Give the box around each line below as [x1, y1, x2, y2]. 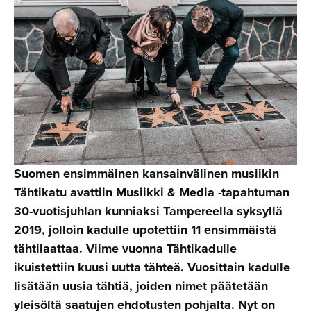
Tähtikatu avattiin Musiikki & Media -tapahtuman [14, 183, 289, 201]
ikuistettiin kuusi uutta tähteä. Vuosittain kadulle [14, 258, 290, 276]
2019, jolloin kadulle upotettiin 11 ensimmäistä [14, 220, 276, 239]
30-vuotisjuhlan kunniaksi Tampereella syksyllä [14, 201, 283, 220]
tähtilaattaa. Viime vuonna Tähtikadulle [14, 239, 237, 258]
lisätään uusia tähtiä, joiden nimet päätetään [14, 276, 268, 295]
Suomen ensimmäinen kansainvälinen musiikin [14, 164, 279, 183]
